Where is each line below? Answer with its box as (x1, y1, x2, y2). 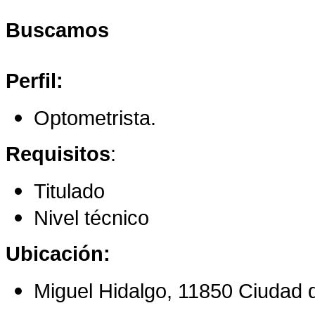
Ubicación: (6, 242, 110, 266)
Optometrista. (34, 106, 156, 130)
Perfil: (6, 69, 69, 93)
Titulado (34, 179, 105, 203)
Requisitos (6, 142, 110, 166)
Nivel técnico (34, 206, 149, 230)
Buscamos (6, 18, 115, 42)
